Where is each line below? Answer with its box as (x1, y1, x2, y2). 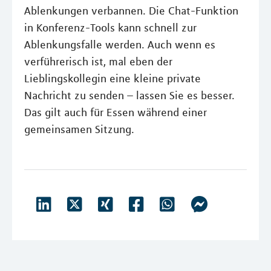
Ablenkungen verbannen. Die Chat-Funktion (24, 4, 238, 18)
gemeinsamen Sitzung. (24, 123, 134, 136)
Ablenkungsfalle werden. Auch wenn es (24, 38, 215, 51)
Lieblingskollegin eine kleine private (24, 72, 201, 85)
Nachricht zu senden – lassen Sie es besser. (24, 89, 235, 102)
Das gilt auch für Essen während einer (24, 106, 207, 119)
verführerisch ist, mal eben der (24, 55, 172, 68)
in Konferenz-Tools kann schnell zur (24, 21, 197, 34)
